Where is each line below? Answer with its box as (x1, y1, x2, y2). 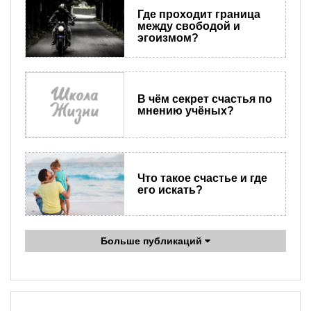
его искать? (137, 183, 203, 196)
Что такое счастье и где (137, 171, 267, 184)
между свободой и (137, 19, 240, 32)
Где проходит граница (137, 8, 260, 20)
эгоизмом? (137, 31, 199, 44)
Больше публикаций (101, 235, 205, 246)
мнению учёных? (137, 105, 234, 117)
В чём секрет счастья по (137, 93, 272, 106)
